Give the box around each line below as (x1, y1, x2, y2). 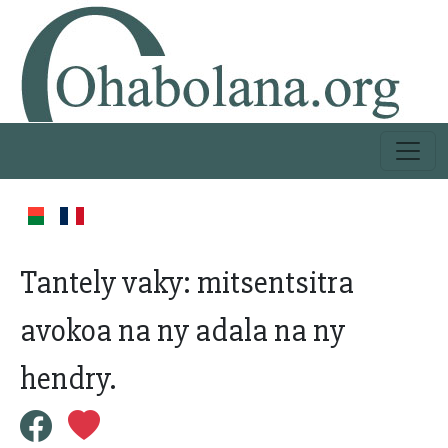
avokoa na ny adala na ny (20, 311, 345, 350)
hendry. (20, 359, 116, 398)
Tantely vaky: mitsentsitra (20, 263, 354, 302)
